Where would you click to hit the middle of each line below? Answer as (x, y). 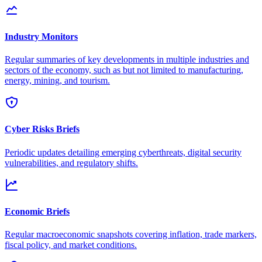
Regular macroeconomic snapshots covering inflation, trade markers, (131, 235)
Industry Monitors (41, 36)
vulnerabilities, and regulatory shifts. (71, 163)
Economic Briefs (37, 211)
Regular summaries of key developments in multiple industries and (127, 60)
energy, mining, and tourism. (57, 81)
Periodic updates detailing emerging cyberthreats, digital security (123, 152)
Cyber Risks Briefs (42, 129)
